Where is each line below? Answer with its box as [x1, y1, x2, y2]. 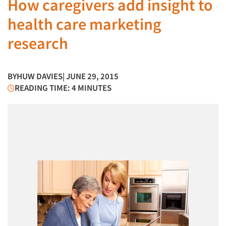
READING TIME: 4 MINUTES [15, 82, 111, 93]
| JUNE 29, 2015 [63, 71, 119, 82]
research [8, 33, 68, 53]
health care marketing [8, 14, 161, 34]
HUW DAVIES [17, 71, 63, 82]
